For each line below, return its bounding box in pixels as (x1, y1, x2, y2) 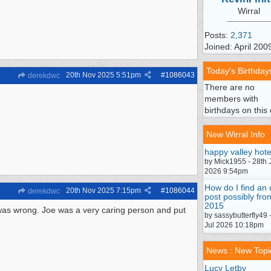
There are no (204, 82, 255, 92)
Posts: (204, 30, 230, 40)
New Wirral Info (206, 129, 265, 139)
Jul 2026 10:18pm (204, 221, 264, 229)
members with (204, 94, 258, 103)
